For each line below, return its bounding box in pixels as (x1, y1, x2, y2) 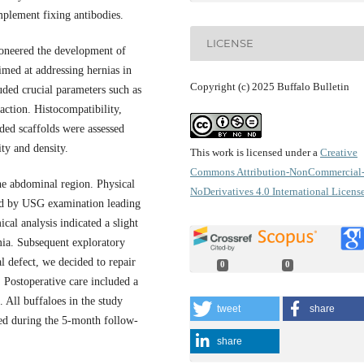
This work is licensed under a (190, 145, 320, 158)
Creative (320, 145, 357, 158)
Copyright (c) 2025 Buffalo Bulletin (190, 80, 349, 93)
